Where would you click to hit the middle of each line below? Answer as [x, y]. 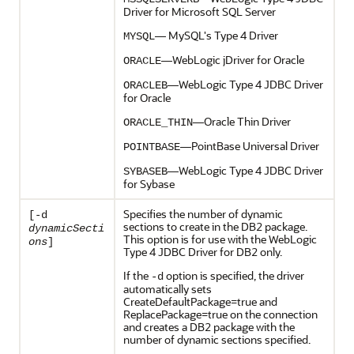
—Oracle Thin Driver [242, 121]
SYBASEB [145, 171]
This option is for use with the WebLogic [220, 239]
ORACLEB [145, 85]
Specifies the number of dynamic [203, 214]
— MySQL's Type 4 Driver [217, 35]
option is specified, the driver [234, 275]
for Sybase [149, 184]
